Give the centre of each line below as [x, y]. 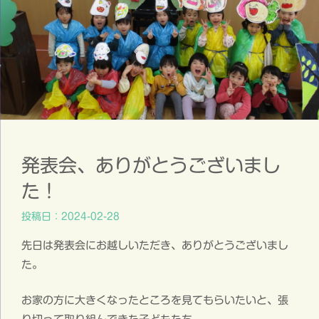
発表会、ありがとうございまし [151, 165]
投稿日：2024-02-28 [70, 217]
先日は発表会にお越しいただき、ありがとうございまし [155, 246]
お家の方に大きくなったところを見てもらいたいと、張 [155, 300]
